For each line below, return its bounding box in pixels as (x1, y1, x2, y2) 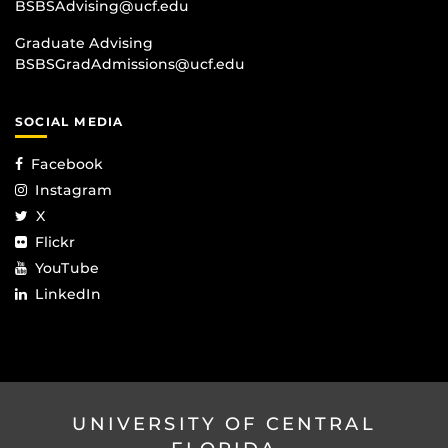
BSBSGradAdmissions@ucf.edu (15, 54, 245, 73)
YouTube (35, 259, 99, 278)
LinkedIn (35, 285, 101, 304)
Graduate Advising (15, 33, 153, 52)
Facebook (31, 155, 103, 174)
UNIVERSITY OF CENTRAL (72, 413, 376, 436)
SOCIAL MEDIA (15, 113, 124, 129)
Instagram (35, 181, 112, 200)
